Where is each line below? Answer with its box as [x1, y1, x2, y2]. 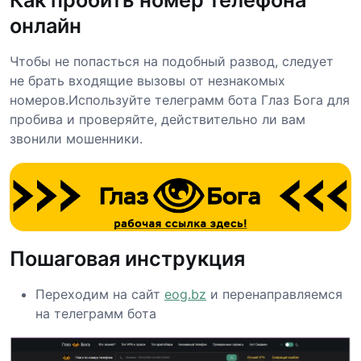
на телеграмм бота [35, 305, 156, 322]
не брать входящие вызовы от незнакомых [10, 72, 285, 89]
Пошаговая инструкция [10, 246, 245, 271]
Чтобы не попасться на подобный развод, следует [10, 52, 334, 69]
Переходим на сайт [35, 285, 164, 302]
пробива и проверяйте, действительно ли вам [10, 110, 305, 127]
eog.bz [164, 285, 206, 302]
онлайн [10, 13, 81, 38]
